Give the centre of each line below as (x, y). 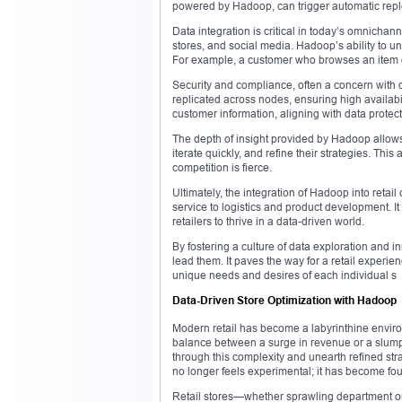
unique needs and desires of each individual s (284, 275)
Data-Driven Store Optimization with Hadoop (284, 300)
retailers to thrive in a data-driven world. (268, 221)
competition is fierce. (222, 167)
